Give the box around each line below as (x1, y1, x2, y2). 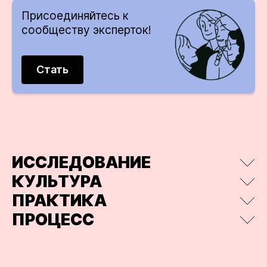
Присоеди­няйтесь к (21, 9, 129, 23)
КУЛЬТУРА (12, 172, 102, 191)
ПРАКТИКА (12, 191, 107, 210)
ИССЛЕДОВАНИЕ (12, 153, 151, 172)
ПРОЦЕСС (12, 210, 94, 229)
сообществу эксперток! (21, 23, 151, 37)
